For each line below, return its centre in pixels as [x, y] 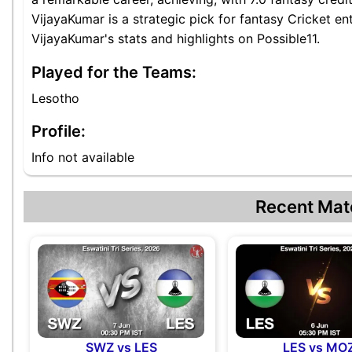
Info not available [83, 157]
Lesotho [55, 98]
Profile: [59, 131]
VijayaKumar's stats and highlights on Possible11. [176, 38]
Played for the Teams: [114, 72]
